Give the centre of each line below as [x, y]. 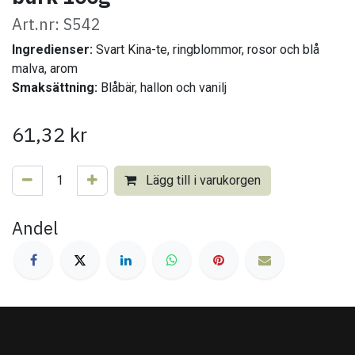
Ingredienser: [52, 49]
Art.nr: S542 [56, 24]
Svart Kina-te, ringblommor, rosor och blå [206, 49]
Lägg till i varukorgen [202, 180]
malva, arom [45, 68]
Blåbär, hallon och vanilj [162, 87]
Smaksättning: [55, 87]
